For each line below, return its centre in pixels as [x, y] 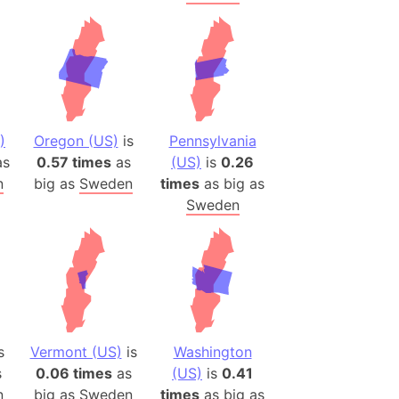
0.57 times [73, 162]
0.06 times [73, 373]
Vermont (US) [76, 352]
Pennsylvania [212, 141]
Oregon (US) [76, 141]
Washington [212, 352]
